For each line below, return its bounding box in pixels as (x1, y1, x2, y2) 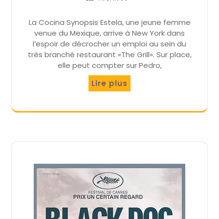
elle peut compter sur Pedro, (57, 60, 162, 71)
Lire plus (91, 78, 128, 89)
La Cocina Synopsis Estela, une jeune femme (28, 17, 191, 28)
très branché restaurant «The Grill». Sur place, (27, 49, 192, 60)
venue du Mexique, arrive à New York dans (34, 28, 185, 39)
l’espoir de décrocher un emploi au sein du (33, 39, 186, 49)
